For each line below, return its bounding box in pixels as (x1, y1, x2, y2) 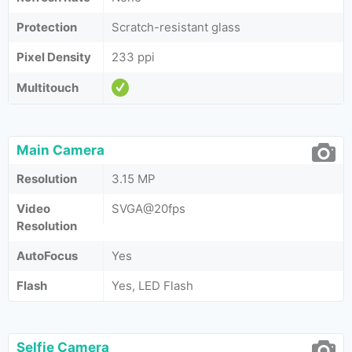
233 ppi (112, 49, 155, 64)
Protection (16, 20, 77, 35)
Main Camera (16, 142, 104, 158)
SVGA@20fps (112, 201, 185, 216)
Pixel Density (16, 49, 91, 64)
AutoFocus (16, 248, 78, 263)
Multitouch (16, 80, 79, 95)
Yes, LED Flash (112, 278, 193, 293)
